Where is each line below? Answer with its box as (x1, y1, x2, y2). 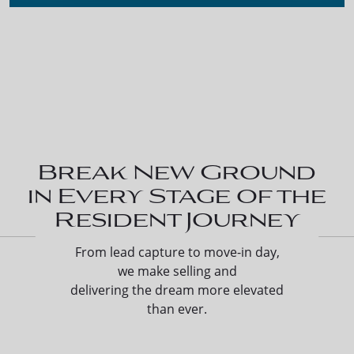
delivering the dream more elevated (70, 281, 284, 299)
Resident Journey (54, 201, 300, 235)
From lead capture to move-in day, (74, 243, 280, 261)
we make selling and (117, 262, 237, 280)
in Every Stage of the (28, 177, 326, 211)
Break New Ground (38, 153, 316, 187)
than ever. (147, 300, 207, 318)
